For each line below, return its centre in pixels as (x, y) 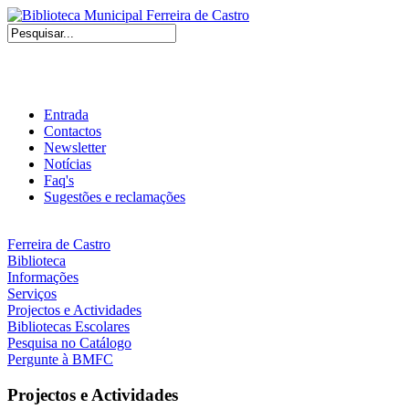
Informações (43, 277)
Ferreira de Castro (59, 244)
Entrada (66, 115)
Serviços (32, 294)
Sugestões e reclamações (115, 197)
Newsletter (75, 147)
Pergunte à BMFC (60, 359)
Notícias (68, 164)
